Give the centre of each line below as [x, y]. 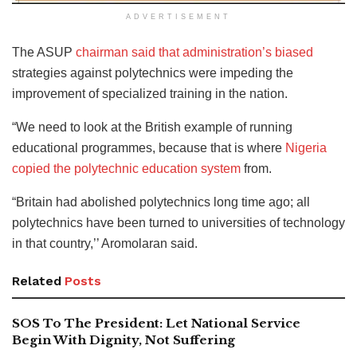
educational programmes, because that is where [149, 148]
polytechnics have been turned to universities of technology [178, 223]
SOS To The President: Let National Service [156, 324]
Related [37, 281]
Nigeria [306, 148]
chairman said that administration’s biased [194, 53]
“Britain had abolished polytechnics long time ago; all [161, 202]
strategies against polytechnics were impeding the [153, 73]
